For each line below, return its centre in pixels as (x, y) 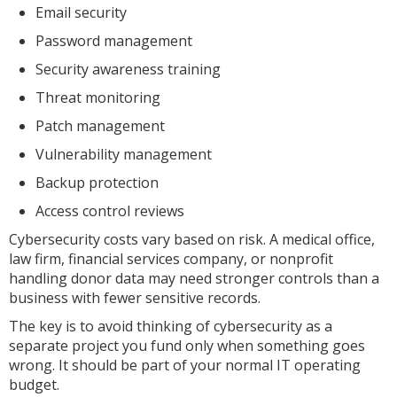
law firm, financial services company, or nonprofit (171, 259)
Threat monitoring (98, 97)
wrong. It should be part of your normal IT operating (185, 365)
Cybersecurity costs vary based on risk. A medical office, (192, 239)
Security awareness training (128, 69)
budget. (34, 385)
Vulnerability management (124, 154)
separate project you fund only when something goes (187, 346)
